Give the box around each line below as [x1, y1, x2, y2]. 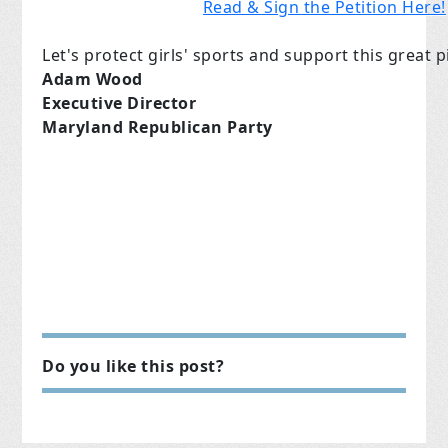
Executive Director [42, 92, 197, 115]
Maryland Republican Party [42, 116, 273, 139]
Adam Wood [42, 68, 143, 91]
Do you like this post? [42, 355, 225, 378]
